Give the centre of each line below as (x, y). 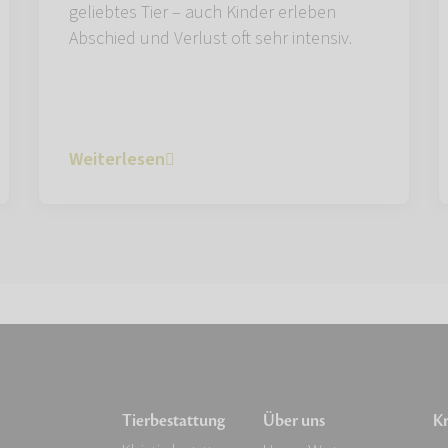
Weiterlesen (117, 159)
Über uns (293, 421)
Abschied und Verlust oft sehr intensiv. (210, 38)
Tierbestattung (173, 421)
